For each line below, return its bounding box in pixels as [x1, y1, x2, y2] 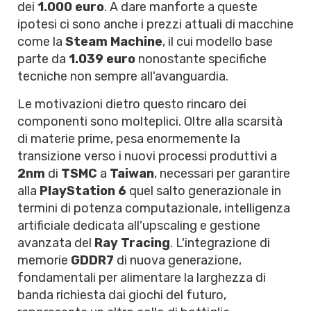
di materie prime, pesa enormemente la [17, 131, 240, 146]
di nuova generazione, [114, 253, 242, 268]
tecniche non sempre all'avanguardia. [17, 69, 228, 84]
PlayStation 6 [40, 183, 126, 199]
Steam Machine [65, 34, 162, 49]
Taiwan [110, 166, 154, 181]
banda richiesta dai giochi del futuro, [17, 287, 226, 303]
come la [17, 34, 65, 49]
